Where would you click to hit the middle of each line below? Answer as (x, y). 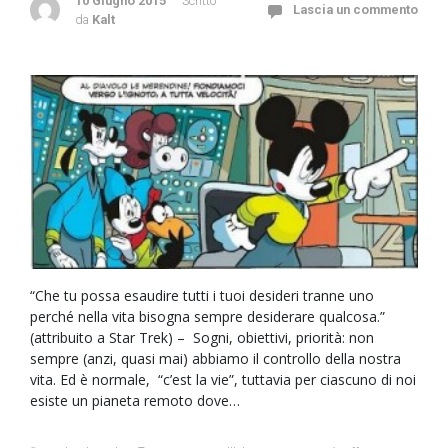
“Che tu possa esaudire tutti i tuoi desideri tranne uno (202, 295)
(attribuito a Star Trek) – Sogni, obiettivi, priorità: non (202, 337)
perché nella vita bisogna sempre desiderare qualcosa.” (207, 316)
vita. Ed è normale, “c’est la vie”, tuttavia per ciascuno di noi (223, 379)
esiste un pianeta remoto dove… (135, 400)
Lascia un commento (355, 9)
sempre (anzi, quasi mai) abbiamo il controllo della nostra (215, 358)
